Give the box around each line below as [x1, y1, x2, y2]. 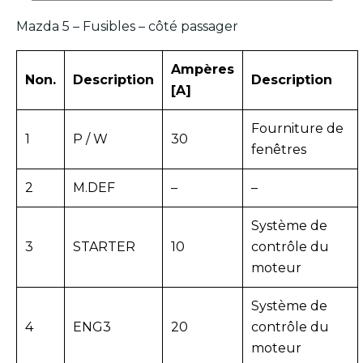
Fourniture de [251, 120, 344, 136]
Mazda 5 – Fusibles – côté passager [16, 18, 238, 34]
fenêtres [251, 141, 306, 157]
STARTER [73, 238, 135, 254]
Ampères [171, 61, 234, 77]
